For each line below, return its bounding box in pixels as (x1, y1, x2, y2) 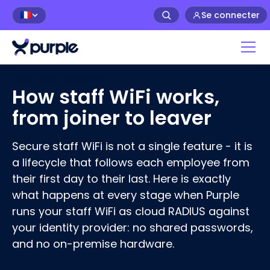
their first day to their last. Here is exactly (12, 171, 231, 186)
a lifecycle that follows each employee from (12, 154, 250, 170)
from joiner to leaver (12, 104, 212, 131)
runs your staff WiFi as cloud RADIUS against (12, 203, 250, 219)
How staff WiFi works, (12, 83, 219, 110)
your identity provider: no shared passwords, (12, 219, 253, 235)
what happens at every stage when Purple (12, 187, 239, 202)
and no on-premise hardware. (12, 236, 174, 251)
